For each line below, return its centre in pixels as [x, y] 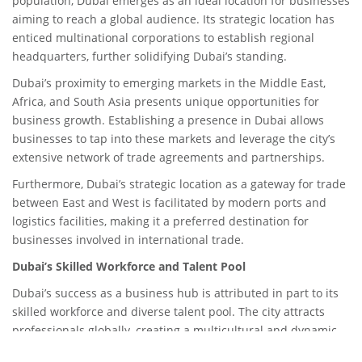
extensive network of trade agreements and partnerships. [168, 157]
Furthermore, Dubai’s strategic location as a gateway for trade [179, 184]
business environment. [74, 349]
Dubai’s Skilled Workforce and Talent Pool [129, 266]
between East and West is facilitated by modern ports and [169, 202]
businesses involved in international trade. [128, 240]
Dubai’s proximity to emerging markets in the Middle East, [169, 83]
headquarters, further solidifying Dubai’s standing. [149, 56]
